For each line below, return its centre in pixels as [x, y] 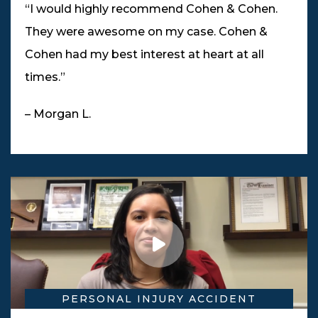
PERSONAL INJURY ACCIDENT [159, 298]
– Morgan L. [58, 114]
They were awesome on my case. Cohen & [146, 32]
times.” [45, 77]
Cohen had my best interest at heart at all [144, 55]
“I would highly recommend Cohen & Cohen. [151, 9]
